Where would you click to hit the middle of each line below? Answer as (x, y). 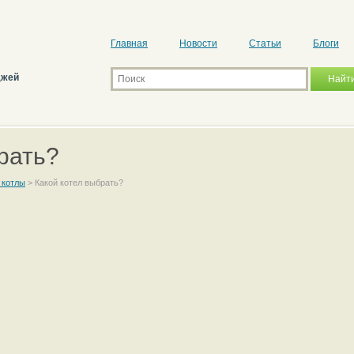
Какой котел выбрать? (79, 183)
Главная (129, 43)
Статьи (265, 43)
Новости (198, 43)
